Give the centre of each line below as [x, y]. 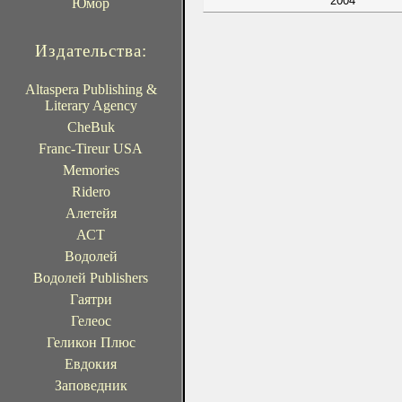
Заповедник [91, 385]
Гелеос [91, 321]
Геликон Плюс [91, 342]
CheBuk [91, 127]
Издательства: [91, 51]
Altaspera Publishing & [91, 89]
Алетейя [91, 213]
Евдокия [91, 364]
